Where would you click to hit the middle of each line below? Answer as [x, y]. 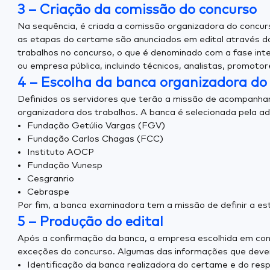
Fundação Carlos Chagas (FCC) [95, 139]
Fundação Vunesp [65, 165]
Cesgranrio [51, 179]
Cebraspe [48, 192]
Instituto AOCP [61, 152]
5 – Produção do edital [90, 222]
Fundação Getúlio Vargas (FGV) [96, 126]
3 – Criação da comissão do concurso [137, 10]
